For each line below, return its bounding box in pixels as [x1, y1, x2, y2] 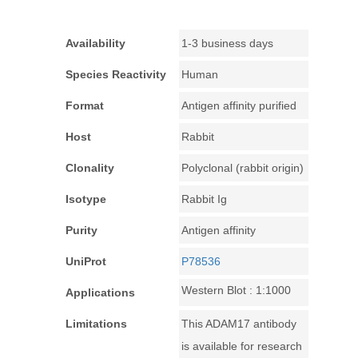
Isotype [66, 193, 106, 205]
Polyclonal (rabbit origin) [181, 161, 304, 174]
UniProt [66, 255, 106, 268]
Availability [66, 37, 125, 50]
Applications [66, 286, 135, 299]
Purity [66, 224, 97, 237]
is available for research [181, 340, 302, 352]
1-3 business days [181, 37, 273, 50]
